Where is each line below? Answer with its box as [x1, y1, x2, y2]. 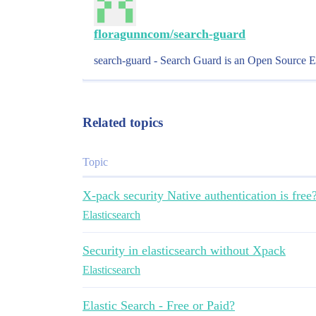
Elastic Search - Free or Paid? [83, 298, 235, 312]
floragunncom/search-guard [94, 27, 245, 41]
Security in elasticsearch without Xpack [83, 243, 286, 257]
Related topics [83, 115, 163, 130]
